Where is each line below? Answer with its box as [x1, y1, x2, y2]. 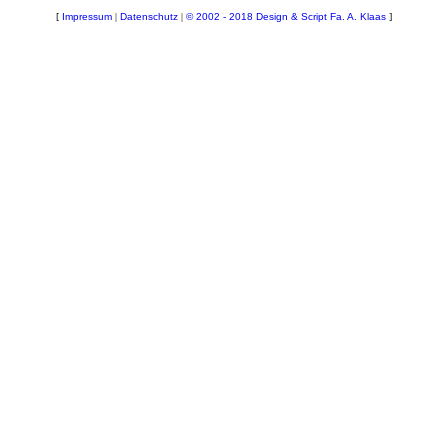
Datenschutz [120, 11, 178, 22]
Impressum [62, 11, 112, 22]
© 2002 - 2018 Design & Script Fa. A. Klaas [186, 11, 386, 22]
